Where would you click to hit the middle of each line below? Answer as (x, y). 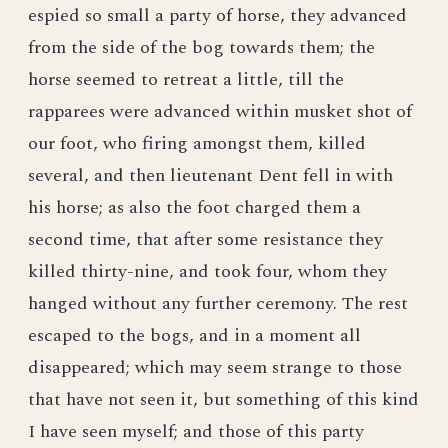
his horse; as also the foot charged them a (194, 207)
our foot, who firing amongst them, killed (197, 143)
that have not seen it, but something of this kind (223, 399)
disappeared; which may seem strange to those (215, 367)
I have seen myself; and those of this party (196, 431)
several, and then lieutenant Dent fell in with (210, 175)
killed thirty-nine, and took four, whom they (207, 271)
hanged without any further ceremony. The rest (218, 303)
